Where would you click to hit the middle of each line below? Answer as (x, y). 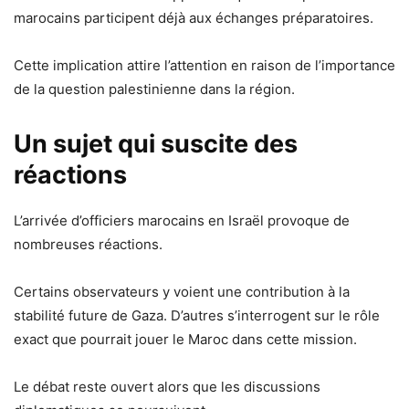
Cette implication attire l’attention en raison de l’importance (204, 65)
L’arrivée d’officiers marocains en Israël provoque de (182, 220)
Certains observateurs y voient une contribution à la (182, 291)
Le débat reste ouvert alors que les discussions (167, 386)
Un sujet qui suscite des (156, 143)
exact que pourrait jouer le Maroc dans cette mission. (185, 339)
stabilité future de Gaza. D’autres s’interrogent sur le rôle (197, 315)
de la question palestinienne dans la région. (154, 89)
